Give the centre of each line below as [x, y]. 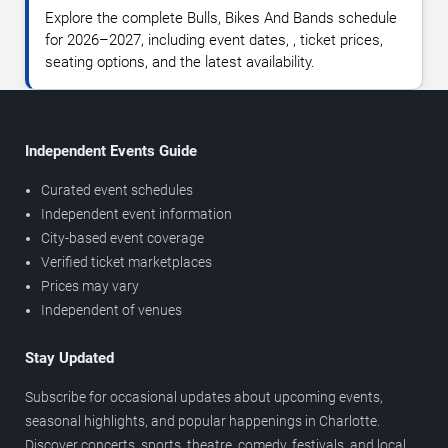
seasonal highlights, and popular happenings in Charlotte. [202, 420]
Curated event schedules [117, 189]
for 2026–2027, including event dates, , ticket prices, [214, 39]
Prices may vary [90, 285]
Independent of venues [111, 309]
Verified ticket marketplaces [126, 261]
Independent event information [136, 213]
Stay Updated [69, 357]
